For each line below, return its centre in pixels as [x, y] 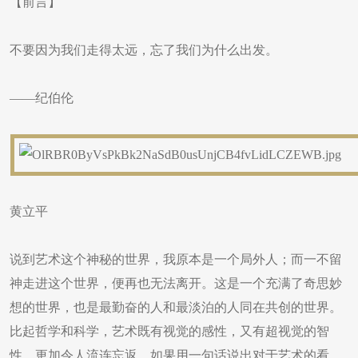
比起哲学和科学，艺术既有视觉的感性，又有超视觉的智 [169, 331]
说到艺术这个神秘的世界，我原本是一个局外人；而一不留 [176, 259]
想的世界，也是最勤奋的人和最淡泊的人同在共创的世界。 [176, 307]
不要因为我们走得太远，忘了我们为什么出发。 [144, 50]
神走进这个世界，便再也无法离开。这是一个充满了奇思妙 [176, 283]
